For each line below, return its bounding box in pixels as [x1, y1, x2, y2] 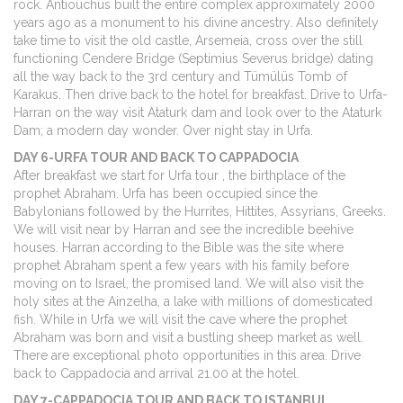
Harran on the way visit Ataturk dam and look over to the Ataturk [13, 105, 381, 121]
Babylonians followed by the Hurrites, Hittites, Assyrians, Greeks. [13, 204, 386, 219]
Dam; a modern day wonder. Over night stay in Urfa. [13, 123, 317, 139]
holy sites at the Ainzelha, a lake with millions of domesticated [13, 294, 372, 309]
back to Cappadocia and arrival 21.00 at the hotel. [13, 366, 303, 381]
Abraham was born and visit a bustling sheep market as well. [13, 330, 363, 345]
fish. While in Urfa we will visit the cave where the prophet [13, 312, 347, 327]
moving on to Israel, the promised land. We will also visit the [13, 276, 363, 291]
